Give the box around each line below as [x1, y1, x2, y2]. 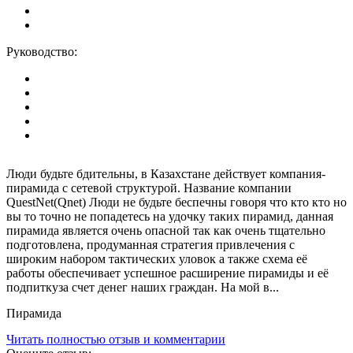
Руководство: [6, 45, 77, 59]
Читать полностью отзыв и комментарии [6, 333, 225, 347]
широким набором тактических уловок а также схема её [6, 252, 307, 266]
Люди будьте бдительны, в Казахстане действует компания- [6, 167, 325, 181]
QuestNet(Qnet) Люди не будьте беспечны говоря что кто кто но [6, 195, 347, 210]
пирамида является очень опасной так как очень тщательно [6, 224, 325, 238]
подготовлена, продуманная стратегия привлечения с [6, 238, 295, 252]
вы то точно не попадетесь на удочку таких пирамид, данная [6, 210, 333, 224]
